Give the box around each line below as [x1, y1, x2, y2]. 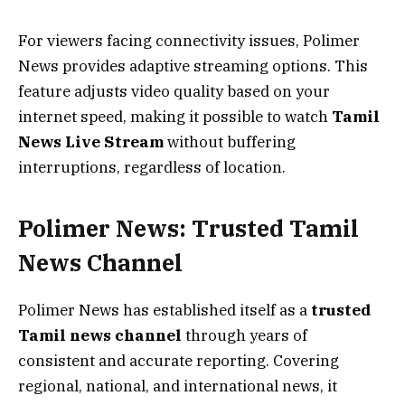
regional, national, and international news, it [18, 375, 337, 396]
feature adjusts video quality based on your [18, 81, 330, 102]
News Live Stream [18, 132, 164, 153]
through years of [182, 325, 307, 345]
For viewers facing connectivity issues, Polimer [18, 31, 360, 52]
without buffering [164, 132, 296, 153]
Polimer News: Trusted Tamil [18, 212, 359, 243]
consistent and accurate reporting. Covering [18, 350, 339, 371]
